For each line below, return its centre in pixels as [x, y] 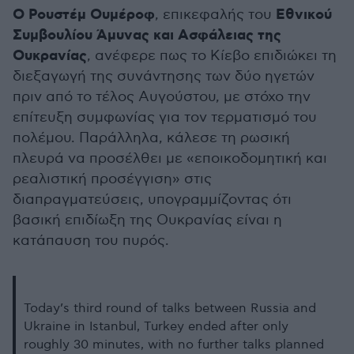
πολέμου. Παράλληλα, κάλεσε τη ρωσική [151, 138]
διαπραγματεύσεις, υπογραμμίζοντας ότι [152, 200]
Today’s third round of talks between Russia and [170, 309]
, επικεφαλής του [213, 15]
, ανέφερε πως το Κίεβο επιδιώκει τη [212, 56]
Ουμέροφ [122, 15]
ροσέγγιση [136, 179]
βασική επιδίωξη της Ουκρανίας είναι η [147, 220]
